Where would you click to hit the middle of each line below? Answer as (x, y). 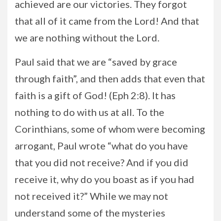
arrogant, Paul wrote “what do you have (101, 145)
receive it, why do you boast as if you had (105, 179)
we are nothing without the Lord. (87, 37)
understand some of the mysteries (90, 212)
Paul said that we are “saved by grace (96, 61)
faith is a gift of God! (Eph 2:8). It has (95, 95)
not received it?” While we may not (92, 196)
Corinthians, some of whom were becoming (110, 129)
